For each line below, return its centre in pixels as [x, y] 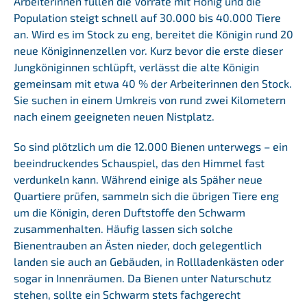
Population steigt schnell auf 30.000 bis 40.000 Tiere [147, 17]
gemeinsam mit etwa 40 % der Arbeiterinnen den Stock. [152, 83]
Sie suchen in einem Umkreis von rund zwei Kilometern [149, 99]
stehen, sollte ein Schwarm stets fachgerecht [127, 294]
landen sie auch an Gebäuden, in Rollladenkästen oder [148, 261]
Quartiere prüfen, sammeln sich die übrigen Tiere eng [146, 195]
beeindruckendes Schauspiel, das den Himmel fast [139, 162]
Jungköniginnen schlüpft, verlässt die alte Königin [136, 66]
